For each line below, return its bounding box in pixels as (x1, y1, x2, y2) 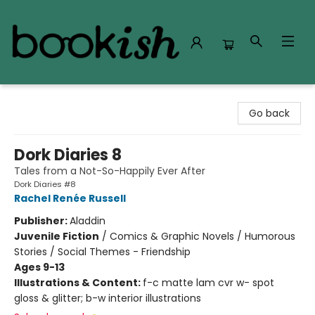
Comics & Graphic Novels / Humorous (110, 229, 295, 243)
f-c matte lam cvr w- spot (143, 276, 274, 290)
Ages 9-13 (14, 260, 65, 274)
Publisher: (14, 214, 70, 228)
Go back (249, 106, 290, 120)
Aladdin (70, 214, 105, 228)
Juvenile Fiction (14, 229, 99, 243)
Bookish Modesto (11, 91, 93, 105)
